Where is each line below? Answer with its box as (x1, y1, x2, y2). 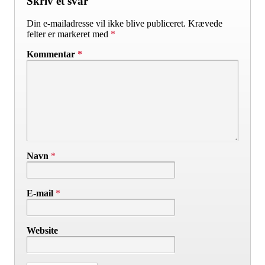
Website (27, 225, 58, 236)
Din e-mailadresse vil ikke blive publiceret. (27, 18, 186, 29)
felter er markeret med (27, 29, 111, 40)
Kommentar (27, 49, 77, 60)
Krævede (188, 18, 222, 29)
